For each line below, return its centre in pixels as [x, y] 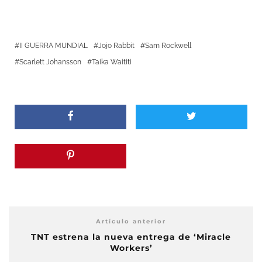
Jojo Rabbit [116, 46]
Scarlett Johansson [50, 62]
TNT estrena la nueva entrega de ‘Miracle [131, 237]
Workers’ [131, 248]
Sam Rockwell [168, 46]
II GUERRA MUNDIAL [54, 46]
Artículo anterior [131, 222]
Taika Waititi [112, 62]
